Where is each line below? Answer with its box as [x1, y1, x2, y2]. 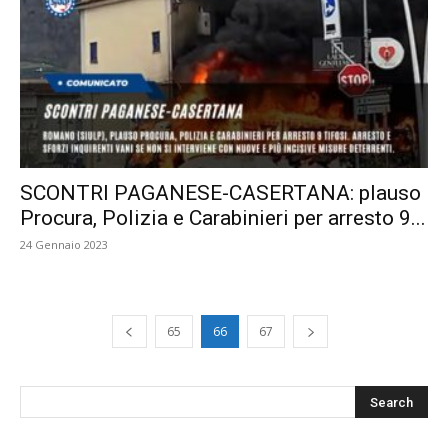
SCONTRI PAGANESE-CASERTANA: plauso [20, 180, 421, 205]
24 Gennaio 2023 [20, 236, 108, 252]
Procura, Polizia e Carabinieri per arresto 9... [20, 205, 426, 230]
